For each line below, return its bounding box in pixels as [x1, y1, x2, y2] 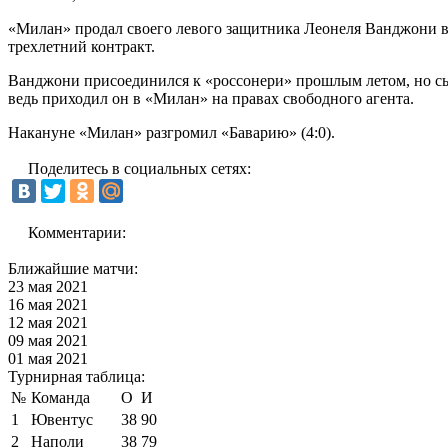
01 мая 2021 [8, 349, 88, 367]
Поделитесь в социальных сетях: [28, 159, 251, 177]
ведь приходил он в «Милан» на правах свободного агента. [8, 89, 414, 107]
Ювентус [31, 410, 93, 428]
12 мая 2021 [8, 313, 88, 331]
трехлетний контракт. [8, 37, 155, 55]
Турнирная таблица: [8, 367, 145, 385]
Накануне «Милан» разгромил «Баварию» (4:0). [8, 123, 335, 141]
